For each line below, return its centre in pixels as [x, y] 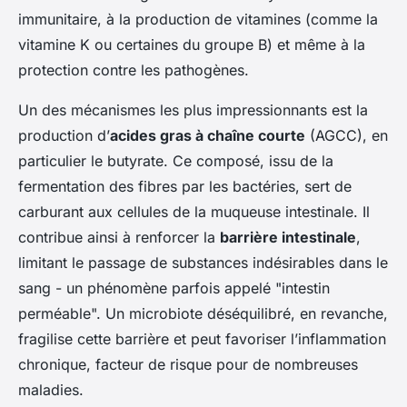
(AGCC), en [347, 135]
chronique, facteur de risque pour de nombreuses [188, 364]
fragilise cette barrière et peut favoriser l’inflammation [202, 339]
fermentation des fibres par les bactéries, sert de [185, 186]
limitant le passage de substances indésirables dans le [203, 263]
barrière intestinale [288, 237]
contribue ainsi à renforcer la [119, 237]
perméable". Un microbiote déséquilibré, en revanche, [203, 313]
